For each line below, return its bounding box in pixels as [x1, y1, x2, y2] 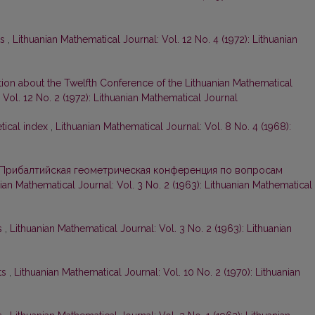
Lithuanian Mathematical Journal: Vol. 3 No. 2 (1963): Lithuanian [10, 223, 292, 235]
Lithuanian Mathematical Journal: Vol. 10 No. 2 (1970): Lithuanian [14, 266, 300, 278]
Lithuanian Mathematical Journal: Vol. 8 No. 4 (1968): [56, 121, 291, 133]
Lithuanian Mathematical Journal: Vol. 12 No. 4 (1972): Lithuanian [13, 34, 297, 46]
